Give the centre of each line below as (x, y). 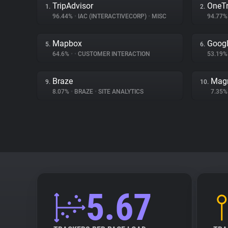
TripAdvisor (73, 6)
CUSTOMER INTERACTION (113, 54)
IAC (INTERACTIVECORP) (112, 16)
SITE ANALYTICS (120, 92)
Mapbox (67, 44)
